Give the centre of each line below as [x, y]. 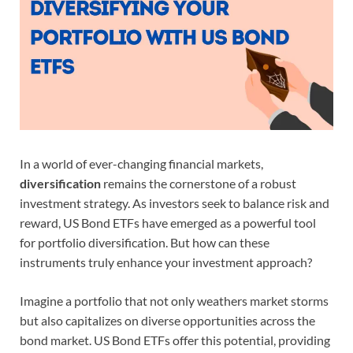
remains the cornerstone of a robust [199, 183]
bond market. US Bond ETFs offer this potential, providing [175, 340]
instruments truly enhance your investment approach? [166, 262]
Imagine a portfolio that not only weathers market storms [174, 300]
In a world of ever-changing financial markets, [141, 163]
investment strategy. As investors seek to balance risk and [175, 203]
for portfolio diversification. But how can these [145, 242]
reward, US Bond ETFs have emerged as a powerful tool [168, 222]
